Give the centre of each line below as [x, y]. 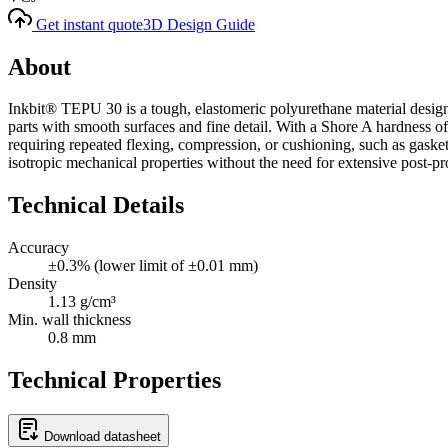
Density [32, 284]
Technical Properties [114, 380]
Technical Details [96, 205]
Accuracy [38, 248]
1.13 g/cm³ [82, 302]
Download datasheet [102, 437]
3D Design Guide [199, 24]
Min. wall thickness [69, 320]
